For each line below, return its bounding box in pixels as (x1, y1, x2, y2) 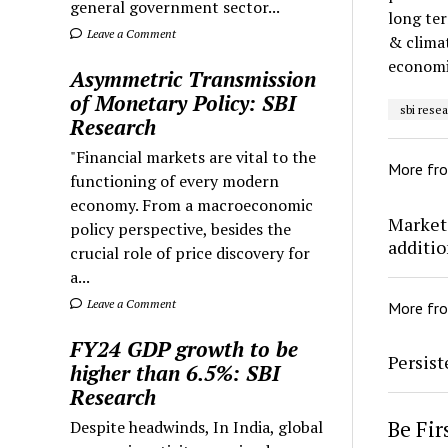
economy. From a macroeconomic (70, 193, 314, 216)
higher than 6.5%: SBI (70, 358, 281, 387)
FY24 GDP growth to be (70, 334, 299, 363)
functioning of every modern (70, 169, 280, 192)
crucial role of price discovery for (70, 241, 311, 264)
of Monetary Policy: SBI (70, 88, 297, 117)
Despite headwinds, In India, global (70, 415, 324, 438)
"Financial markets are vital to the (70, 145, 317, 168)
